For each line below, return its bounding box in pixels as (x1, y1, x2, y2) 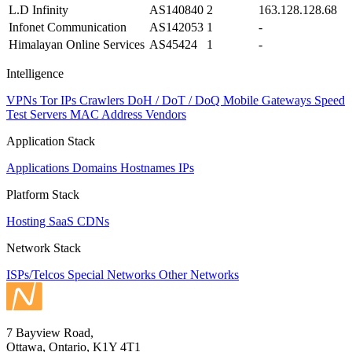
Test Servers (6, 107, 70, 121)
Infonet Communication (9, 20, 126, 34)
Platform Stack (6, 187, 79, 201)
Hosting (6, 214, 49, 228)
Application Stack (6, 134, 95, 148)
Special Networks (68, 267, 159, 281)
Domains (72, 160, 120, 174)
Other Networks (159, 267, 239, 281)
